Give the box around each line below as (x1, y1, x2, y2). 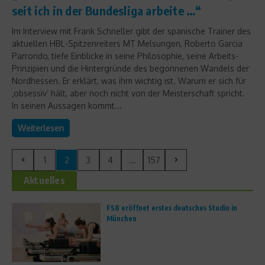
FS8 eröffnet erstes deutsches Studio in (106, 203, 237, 212)
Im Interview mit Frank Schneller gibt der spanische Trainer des (12, 25, 251, 36)
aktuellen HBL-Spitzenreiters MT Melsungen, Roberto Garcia (12, 38, 243, 49)
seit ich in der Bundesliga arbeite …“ (12, 2, 202, 18)
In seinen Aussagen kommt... (12, 100, 122, 111)
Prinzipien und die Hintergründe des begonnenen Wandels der (12, 63, 249, 73)
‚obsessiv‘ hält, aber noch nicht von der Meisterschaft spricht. (12, 88, 245, 98)
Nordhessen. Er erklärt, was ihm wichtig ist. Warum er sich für (12, 75, 246, 86)
